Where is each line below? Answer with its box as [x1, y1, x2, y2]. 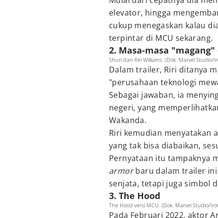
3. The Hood [109, 190, 160, 201]
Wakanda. [109, 115, 147, 126]
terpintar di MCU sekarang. [109, 33, 213, 43]
